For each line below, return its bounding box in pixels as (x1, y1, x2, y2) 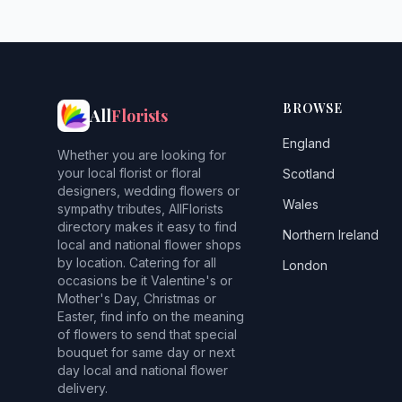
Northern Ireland (283, 227, 380, 242)
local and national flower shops (57, 237, 241, 252)
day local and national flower (57, 363, 228, 378)
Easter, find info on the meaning (57, 309, 244, 324)
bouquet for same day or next (57, 345, 235, 360)
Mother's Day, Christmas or (57, 291, 216, 306)
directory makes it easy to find (57, 219, 237, 234)
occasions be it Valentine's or (57, 273, 232, 288)
